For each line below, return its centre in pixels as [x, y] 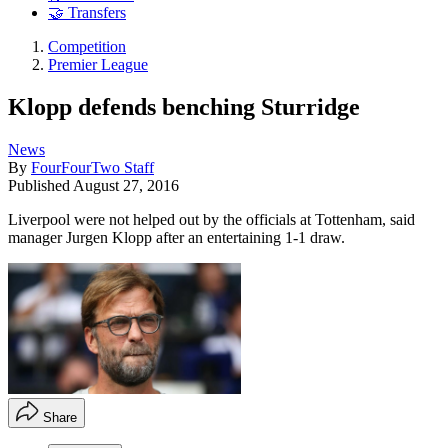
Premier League [98, 65]
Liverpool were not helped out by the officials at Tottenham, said [211, 219]
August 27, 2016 [126, 185]
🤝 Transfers [87, 13]
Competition [87, 47]
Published [40, 185]
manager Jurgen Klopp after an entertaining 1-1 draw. [176, 237]
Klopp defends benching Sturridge [184, 106]
